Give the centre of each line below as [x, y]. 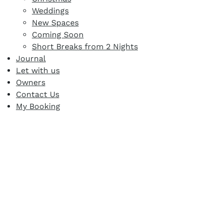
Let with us [38, 71]
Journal [31, 59]
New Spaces [55, 23]
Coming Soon [58, 35]
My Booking [38, 107]
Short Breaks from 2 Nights [85, 47]
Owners [31, 83]
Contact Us [38, 95]
